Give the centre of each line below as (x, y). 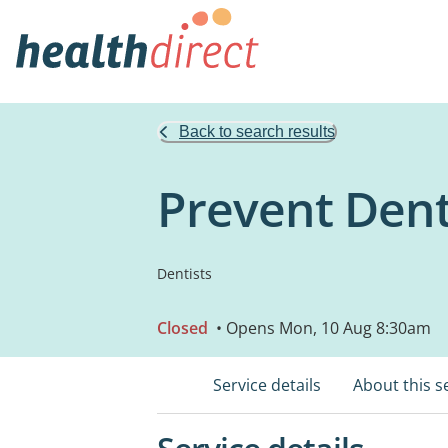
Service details (267, 385)
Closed (182, 328)
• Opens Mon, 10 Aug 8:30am (321, 328)
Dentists (184, 273)
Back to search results (257, 131)
